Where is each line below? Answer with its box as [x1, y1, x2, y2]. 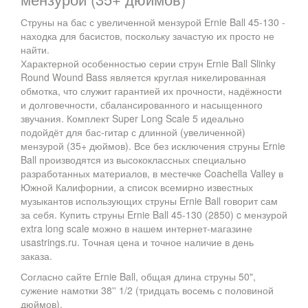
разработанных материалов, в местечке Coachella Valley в [21, 166, 283, 180]
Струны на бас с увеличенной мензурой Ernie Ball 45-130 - [21, 15, 285, 29]
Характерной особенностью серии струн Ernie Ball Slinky [21, 56, 276, 70]
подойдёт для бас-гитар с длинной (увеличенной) [21, 125, 245, 139]
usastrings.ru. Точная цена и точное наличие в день [21, 235, 254, 249]
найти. [21, 43, 49, 56]
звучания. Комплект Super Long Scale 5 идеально [21, 111, 244, 125]
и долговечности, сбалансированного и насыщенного [21, 98, 263, 111]
